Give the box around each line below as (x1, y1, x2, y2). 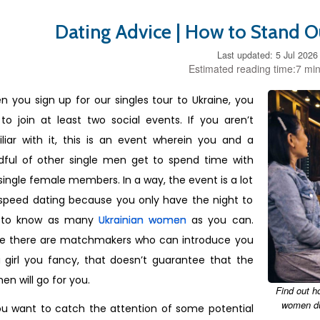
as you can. (186, 213, 254, 227)
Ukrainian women (98, 213, 187, 227)
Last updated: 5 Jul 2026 (217, 49, 318, 61)
